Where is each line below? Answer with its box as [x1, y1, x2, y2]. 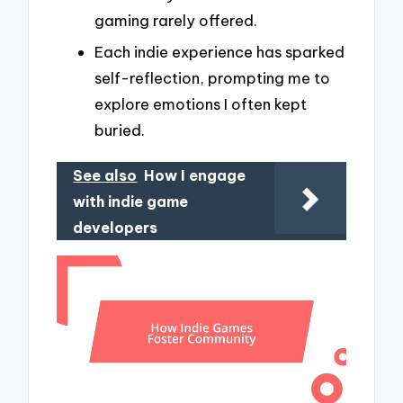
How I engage [144, 166, 246, 185]
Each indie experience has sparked [94, 42, 345, 62]
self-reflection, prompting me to [94, 68, 330, 88]
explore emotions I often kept [94, 94, 307, 114]
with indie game [73, 193, 189, 211]
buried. [94, 121, 145, 140]
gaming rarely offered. [94, 10, 257, 30]
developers [73, 219, 158, 237]
